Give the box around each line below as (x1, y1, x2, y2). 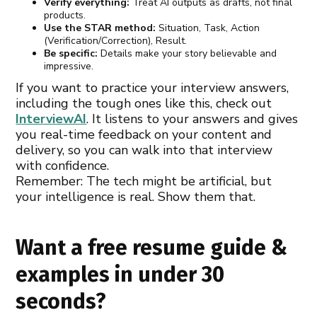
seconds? (16, 288, 107, 314)
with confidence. (16, 156, 110, 174)
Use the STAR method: (44, 21, 156, 35)
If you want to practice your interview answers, (16, 79, 289, 96)
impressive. (44, 59, 94, 73)
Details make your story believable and (98, 46, 277, 60)
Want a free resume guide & (16, 234, 288, 260)
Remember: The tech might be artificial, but (16, 172, 272, 190)
